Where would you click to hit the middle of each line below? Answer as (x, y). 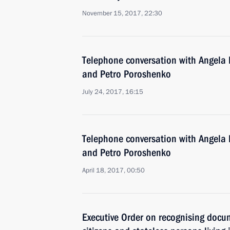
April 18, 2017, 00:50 (113, 170)
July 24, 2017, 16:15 (113, 92)
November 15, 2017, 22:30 (122, 13)
